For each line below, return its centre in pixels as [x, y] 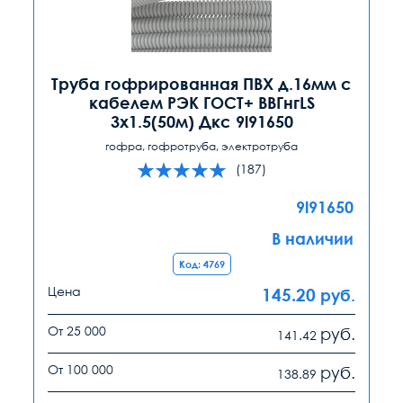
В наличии [313, 238]
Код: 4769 [201, 264]
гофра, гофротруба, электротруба [201, 146]
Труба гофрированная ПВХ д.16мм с [201, 83]
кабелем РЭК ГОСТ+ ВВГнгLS [201, 102]
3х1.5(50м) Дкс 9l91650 [201, 121]
